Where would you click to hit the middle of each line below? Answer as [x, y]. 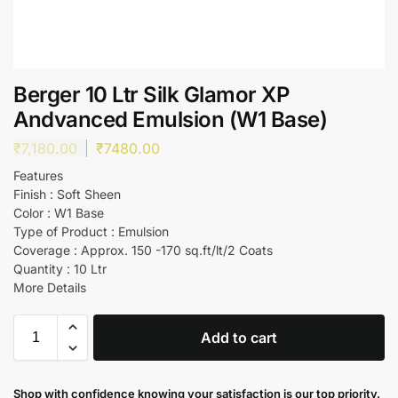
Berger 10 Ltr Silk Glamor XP [151, 95]
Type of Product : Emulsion [91, 231]
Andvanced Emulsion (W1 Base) [170, 119]
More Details [50, 287]
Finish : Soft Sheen [67, 194]
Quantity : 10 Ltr [60, 268]
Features [38, 175]
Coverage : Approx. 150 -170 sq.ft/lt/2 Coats [143, 250]
